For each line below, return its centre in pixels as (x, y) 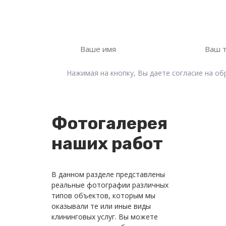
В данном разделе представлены (108, 174)
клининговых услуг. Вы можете (105, 216)
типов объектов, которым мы (103, 195)
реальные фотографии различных (110, 185)
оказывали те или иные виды (101, 206)
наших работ (107, 143)
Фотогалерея (109, 123)
